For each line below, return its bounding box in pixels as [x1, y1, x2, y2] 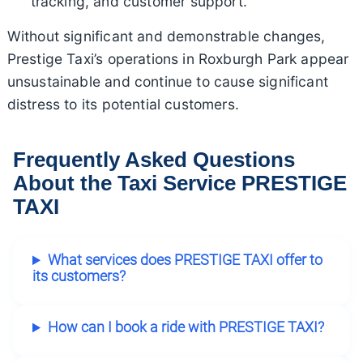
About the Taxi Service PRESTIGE [13, 171, 347, 194]
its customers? [32, 268, 126, 285]
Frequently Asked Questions [13, 147, 295, 171]
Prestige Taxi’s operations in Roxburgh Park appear [6, 49, 349, 67]
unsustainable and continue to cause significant [6, 72, 328, 90]
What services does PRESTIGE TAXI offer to [47, 252, 322, 269]
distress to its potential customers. [6, 95, 239, 113]
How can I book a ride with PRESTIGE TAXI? [47, 319, 324, 336]
